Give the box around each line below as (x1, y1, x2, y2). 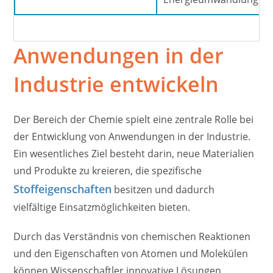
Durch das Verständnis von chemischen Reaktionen (13, 230, 251, 244)
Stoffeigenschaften (13, 182, 112, 197)
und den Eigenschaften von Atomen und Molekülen (13, 247, 249, 261)
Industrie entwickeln (13, 70, 219, 99)
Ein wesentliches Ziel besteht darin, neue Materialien (13, 147, 255, 161)
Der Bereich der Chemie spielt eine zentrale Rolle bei (13, 113, 254, 127)
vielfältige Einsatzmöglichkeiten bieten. (13, 200, 191, 214)
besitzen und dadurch (112, 183, 215, 197)
